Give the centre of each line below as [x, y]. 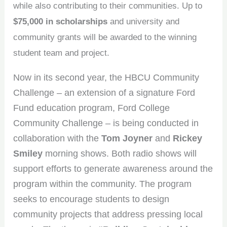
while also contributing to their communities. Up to [108, 6]
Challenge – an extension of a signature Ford [104, 93]
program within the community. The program [103, 184]
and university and [144, 22]
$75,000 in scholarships [61, 22]
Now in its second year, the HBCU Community [106, 78]
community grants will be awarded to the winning [105, 37]
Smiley [28, 154]
